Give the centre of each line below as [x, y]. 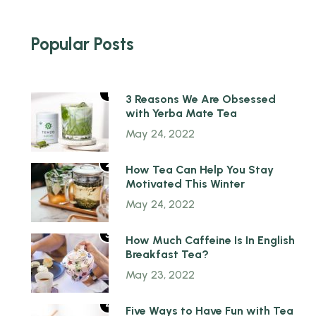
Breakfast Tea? [167, 255]
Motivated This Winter [185, 184]
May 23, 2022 [160, 275]
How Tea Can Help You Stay [200, 170]
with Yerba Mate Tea [181, 114]
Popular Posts [83, 43]
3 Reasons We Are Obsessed [201, 99]
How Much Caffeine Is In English [210, 241]
